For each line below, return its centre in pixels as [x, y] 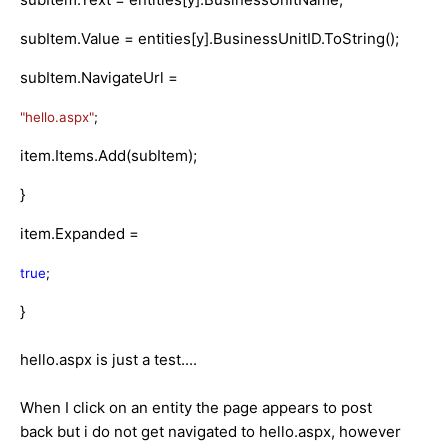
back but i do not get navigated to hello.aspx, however [210, 431]
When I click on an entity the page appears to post [196, 407]
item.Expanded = [79, 233]
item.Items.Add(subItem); [108, 155]
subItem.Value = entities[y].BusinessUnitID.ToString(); [209, 38]
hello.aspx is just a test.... [108, 359]
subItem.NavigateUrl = [99, 77]
